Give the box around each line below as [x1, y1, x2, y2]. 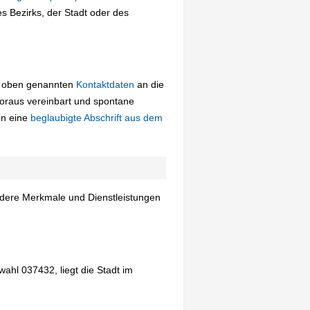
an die [134, 79, 164, 91]
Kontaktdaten [76, 79, 134, 91]
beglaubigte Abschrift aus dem [30, 112, 163, 124]
